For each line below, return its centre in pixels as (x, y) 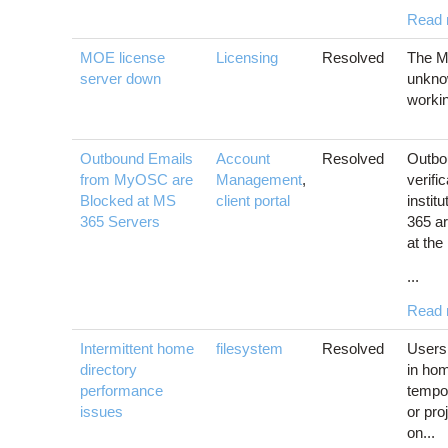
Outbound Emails (136, 159)
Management (259, 180)
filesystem (249, 349)
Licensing (247, 58)
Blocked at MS (128, 201)
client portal (253, 201)
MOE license (122, 58)
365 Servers (120, 222)
